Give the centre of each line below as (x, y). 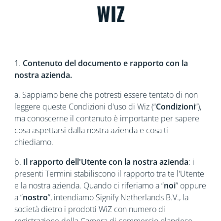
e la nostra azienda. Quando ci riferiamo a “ (89, 185)
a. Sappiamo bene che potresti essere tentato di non (106, 95)
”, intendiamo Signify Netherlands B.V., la (118, 197)
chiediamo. (34, 142)
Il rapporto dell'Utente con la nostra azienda (106, 162)
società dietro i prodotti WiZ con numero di (90, 209)
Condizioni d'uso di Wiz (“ (112, 107)
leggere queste (40, 107)
